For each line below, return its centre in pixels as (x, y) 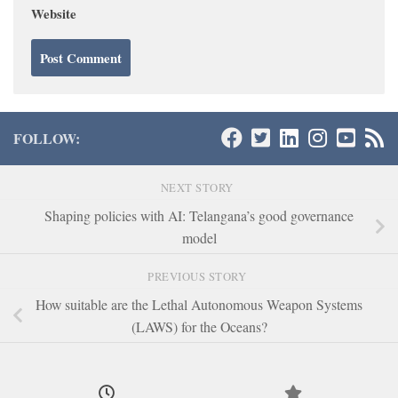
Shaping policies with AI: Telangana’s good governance (199, 215)
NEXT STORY (199, 187)
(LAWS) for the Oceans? (199, 326)
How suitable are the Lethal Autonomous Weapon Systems (199, 304)
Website (54, 13)
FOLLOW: (47, 138)
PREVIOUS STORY (199, 276)
